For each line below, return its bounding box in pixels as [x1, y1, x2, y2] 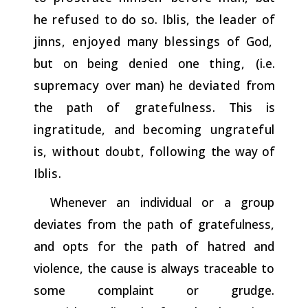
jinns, [34, 32, 73, 49]
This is [215, 98, 275, 115]
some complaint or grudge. [34, 281, 274, 298]
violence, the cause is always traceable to [34, 259, 274, 276]
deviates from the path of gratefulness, [34, 215, 274, 232]
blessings [164, 32, 221, 49]
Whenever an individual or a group [49, 193, 274, 210]
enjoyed [72, 32, 128, 49]
